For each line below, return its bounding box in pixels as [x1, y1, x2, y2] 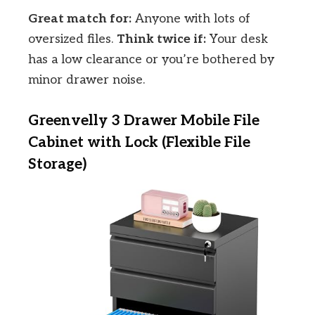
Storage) [28, 155, 86, 174]
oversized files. [28, 32, 117, 47]
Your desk [206, 32, 268, 47]
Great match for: [28, 11, 131, 27]
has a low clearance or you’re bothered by [28, 52, 274, 67]
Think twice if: [117, 32, 206, 47]
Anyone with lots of [131, 11, 250, 27]
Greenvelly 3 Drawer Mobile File [28, 112, 259, 130]
